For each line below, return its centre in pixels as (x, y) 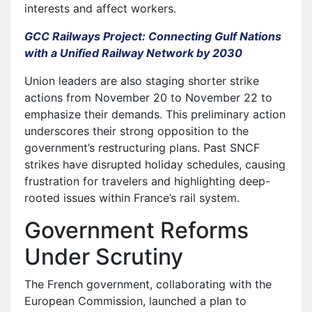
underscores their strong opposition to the (136, 131)
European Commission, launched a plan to (135, 301)
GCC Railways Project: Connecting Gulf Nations (153, 37)
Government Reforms (136, 231)
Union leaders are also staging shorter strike (142, 81)
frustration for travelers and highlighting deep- (147, 181)
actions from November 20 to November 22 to (148, 98)
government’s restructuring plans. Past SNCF (142, 148)
